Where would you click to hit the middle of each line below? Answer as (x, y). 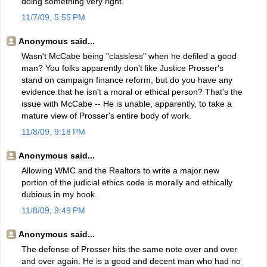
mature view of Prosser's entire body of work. (106, 116)
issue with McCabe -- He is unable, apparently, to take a (127, 104)
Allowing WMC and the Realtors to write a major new (120, 171)
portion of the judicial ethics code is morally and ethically (127, 183)
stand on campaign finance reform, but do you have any (127, 80)
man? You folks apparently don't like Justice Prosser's (122, 68)
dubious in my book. (59, 195)
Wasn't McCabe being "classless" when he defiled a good (129, 56)
